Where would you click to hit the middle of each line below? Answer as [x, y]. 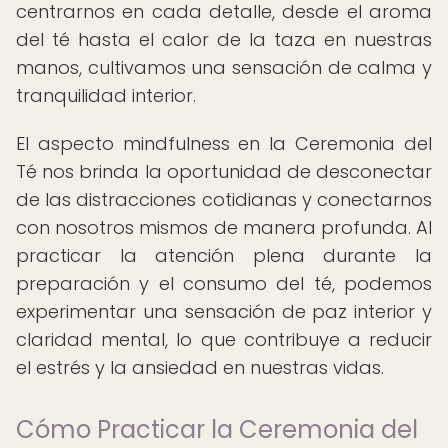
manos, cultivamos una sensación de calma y [224, 67]
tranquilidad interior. [106, 95]
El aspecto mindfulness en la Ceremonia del [224, 143]
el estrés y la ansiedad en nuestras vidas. [200, 367]
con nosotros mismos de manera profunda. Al [224, 227]
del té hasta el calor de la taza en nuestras [224, 39]
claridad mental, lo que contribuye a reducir [224, 339]
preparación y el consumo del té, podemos [224, 283]
